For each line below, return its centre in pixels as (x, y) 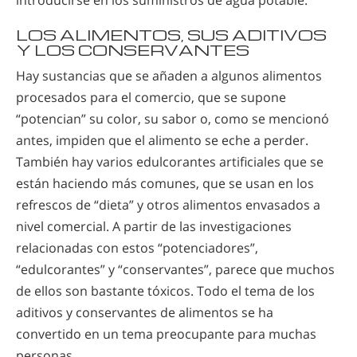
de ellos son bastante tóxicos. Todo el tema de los (165, 290)
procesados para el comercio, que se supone (151, 97)
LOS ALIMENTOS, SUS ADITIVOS (171, 34)
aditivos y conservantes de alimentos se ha (145, 312)
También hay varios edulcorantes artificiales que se (170, 161)
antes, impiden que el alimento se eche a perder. (162, 140)
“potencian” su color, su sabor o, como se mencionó (173, 118)
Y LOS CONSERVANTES (133, 49)
